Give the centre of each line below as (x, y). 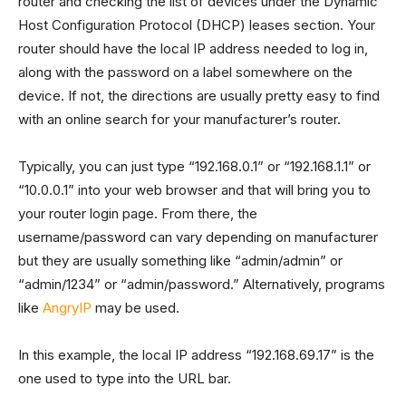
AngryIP (67, 308)
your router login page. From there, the (138, 213)
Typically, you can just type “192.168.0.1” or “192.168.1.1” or (194, 166)
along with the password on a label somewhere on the (185, 72)
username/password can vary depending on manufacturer (198, 237)
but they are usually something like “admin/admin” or (180, 261)
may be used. (135, 308)
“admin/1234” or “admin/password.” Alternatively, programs (202, 284)
